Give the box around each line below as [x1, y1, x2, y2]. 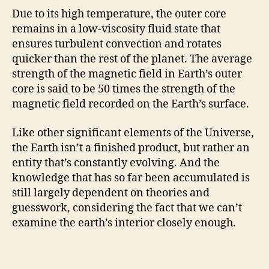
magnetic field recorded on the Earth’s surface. [12, 97, 249, 112]
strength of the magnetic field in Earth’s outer [12, 67, 242, 82]
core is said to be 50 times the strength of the [12, 82, 235, 97]
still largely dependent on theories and [12, 186, 210, 200]
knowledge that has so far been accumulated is [12, 171, 250, 185]
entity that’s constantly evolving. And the [12, 156, 220, 170]
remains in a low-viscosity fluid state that [12, 22, 220, 37]
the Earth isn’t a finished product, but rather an [12, 141, 250, 155]
